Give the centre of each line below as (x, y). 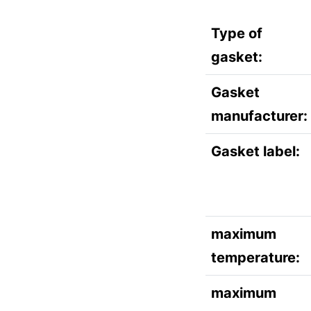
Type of (237, 33)
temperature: (255, 258)
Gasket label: (255, 151)
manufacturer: (259, 116)
